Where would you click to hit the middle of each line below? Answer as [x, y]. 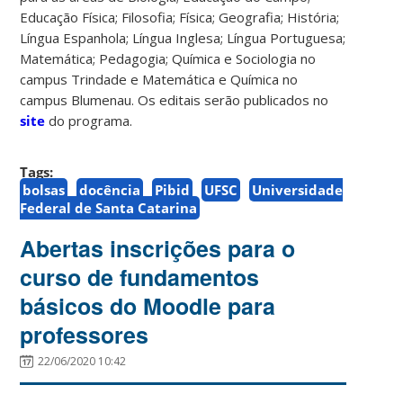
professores [85, 334]
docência [110, 189]
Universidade [298, 189]
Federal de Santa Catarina [109, 207]
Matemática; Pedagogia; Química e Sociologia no [168, 58]
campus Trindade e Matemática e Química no [159, 79]
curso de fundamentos [140, 277]
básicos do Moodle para [148, 305]
